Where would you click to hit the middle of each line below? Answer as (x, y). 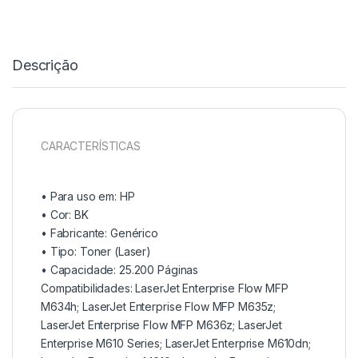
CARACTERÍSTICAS (91, 145)
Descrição (45, 65)
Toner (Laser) (115, 251)
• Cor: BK (65, 214)
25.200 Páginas (159, 269)
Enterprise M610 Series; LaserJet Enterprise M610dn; (176, 343)
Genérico (134, 233)
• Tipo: (60, 251)
